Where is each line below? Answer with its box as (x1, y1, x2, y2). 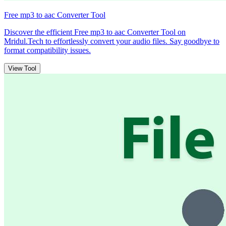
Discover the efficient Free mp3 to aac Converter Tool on (4, 27, 186, 36)
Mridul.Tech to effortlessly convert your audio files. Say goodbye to (4, 36, 219, 45)
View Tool (8, 64, 36, 72)
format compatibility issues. (4, 45, 91, 54)
